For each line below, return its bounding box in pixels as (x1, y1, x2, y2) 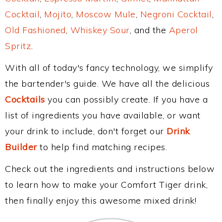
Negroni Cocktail (140, 8, 212, 20)
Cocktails (5, 94, 45, 105)
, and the (129, 24, 169, 36)
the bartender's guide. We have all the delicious (5, 78, 210, 89)
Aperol (168, 24, 198, 36)
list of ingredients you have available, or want (5, 110, 201, 121)
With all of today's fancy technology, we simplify (5, 62, 213, 73)
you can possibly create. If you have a (45, 94, 208, 105)
